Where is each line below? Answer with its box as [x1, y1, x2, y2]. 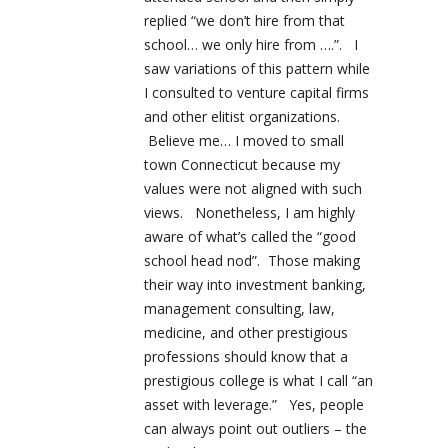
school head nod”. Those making [144, 251, 360, 271]
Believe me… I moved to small [144, 131, 344, 151]
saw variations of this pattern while [144, 59, 370, 79]
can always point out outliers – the [144, 419, 367, 439]
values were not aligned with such [144, 179, 362, 199]
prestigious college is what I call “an [144, 371, 373, 391]
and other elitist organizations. [144, 107, 340, 127]
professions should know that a [144, 347, 348, 367]
